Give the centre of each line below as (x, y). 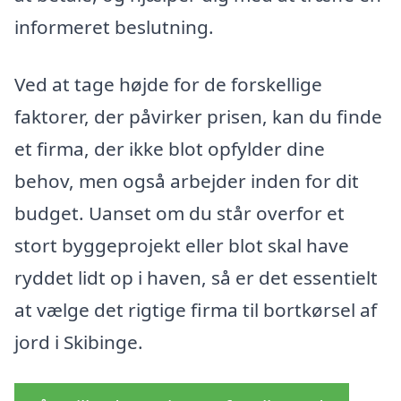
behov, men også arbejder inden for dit (187, 181)
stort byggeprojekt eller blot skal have (182, 245)
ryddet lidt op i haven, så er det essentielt (196, 277)
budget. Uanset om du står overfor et (179, 213)
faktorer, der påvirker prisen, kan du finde (198, 116)
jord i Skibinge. (79, 342)
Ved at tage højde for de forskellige (168, 84)
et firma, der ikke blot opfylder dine (170, 149)
